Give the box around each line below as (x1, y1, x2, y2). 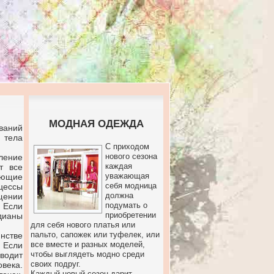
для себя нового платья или (31, 220, 135, 229)
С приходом (105, 142, 149, 151)
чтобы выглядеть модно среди (31, 250, 144, 259)
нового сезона (105, 152, 157, 161)
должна (105, 191, 133, 200)
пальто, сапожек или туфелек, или (31, 230, 160, 239)
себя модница (105, 181, 157, 190)
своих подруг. (31, 259, 81, 268)
